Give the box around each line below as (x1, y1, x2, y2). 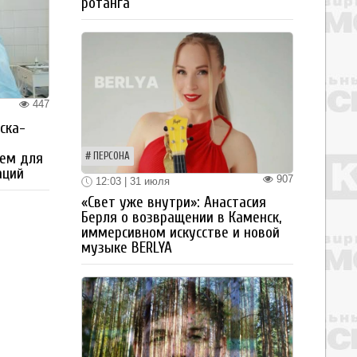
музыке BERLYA (81, 239, 172, 257)
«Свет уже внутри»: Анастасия (81, 194, 266, 212)
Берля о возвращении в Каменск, (81, 209, 281, 227)
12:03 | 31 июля (92, 175, 170, 187)
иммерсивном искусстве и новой (81, 224, 280, 242)
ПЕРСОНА (93, 150, 130, 162)
